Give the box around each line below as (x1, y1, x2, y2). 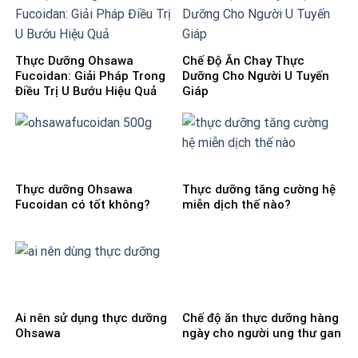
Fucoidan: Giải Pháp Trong (15, 69, 165, 84)
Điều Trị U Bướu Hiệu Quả (15, 84, 157, 99)
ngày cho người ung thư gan (182, 326, 341, 341)
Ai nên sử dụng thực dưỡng (15, 311, 167, 326)
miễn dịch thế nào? (182, 197, 291, 213)
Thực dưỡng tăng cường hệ (182, 182, 336, 197)
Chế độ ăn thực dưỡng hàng (182, 311, 339, 326)
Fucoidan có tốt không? (15, 197, 150, 213)
